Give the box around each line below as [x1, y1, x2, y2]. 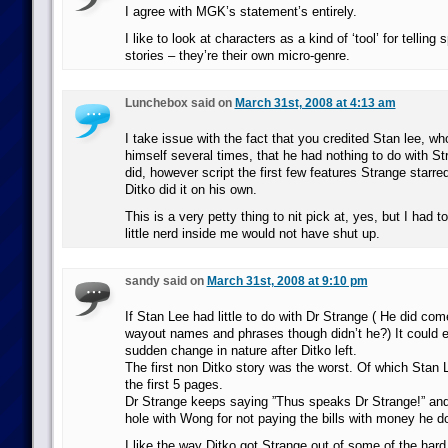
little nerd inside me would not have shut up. [124, 226, 380, 241]
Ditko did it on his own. [124, 182, 257, 197]
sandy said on [124, 274, 207, 288]
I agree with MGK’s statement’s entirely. [124, 4, 357, 19]
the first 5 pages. [124, 377, 223, 392]
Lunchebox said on [124, 96, 235, 110]
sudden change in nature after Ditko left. [124, 343, 357, 358]
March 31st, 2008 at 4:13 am [234, 96, 396, 110]
